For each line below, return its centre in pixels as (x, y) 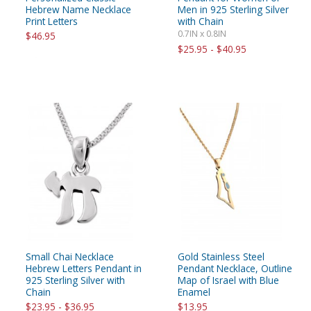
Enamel (194, 292)
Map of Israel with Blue (228, 280)
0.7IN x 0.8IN (202, 33)
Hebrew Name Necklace (78, 9)
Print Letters (52, 21)
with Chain (201, 21)
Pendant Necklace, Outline (235, 269)
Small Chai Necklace (70, 257)
